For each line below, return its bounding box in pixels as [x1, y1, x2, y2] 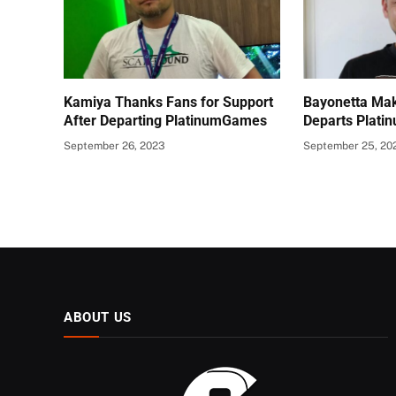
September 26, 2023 [64, 140, 165, 153]
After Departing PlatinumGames [64, 112, 267, 130]
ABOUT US [64, 309, 132, 326]
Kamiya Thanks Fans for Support [64, 94, 273, 111]
